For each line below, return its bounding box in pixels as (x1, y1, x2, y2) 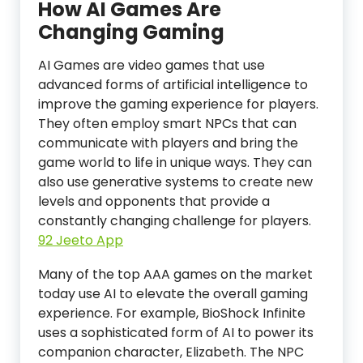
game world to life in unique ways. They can (38, 153, 312, 172)
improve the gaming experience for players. (38, 95, 318, 113)
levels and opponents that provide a (38, 192, 270, 211)
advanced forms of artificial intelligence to (38, 75, 308, 94)
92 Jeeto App (38, 231, 123, 250)
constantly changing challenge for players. (38, 211, 311, 230)
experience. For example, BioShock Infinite (38, 304, 305, 322)
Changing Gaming (38, 19, 224, 45)
